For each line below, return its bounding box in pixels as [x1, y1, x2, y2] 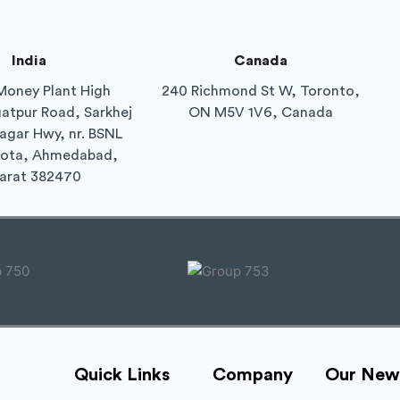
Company [212, 365, 293, 384]
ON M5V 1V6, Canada [187, 104, 333, 120]
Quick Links [73, 365, 170, 384]
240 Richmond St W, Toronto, [161, 83, 360, 98]
